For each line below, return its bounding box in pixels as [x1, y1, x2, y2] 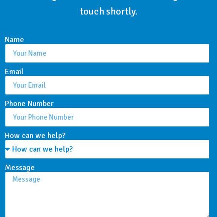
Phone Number [5, 99, 54, 109]
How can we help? [5, 131, 65, 141]
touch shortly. [79, 5, 138, 17]
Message [5, 163, 35, 173]
